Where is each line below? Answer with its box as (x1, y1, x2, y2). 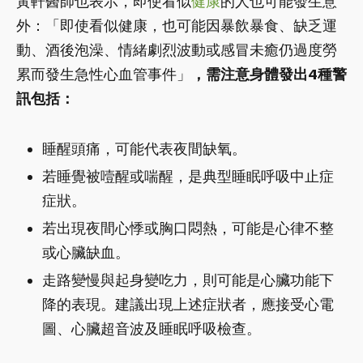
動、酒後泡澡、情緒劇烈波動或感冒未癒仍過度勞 (16, 41, 337, 58)
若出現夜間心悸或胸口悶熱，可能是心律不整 (42, 219, 334, 237)
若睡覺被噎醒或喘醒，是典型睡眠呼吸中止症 (42, 167, 334, 185)
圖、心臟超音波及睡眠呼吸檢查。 (42, 319, 261, 337)
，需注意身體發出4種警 (191, 65, 347, 83)
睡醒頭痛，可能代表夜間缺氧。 (42, 139, 246, 157)
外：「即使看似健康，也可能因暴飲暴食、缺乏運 (16, 16, 337, 34)
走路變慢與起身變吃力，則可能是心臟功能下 (42, 271, 334, 288)
